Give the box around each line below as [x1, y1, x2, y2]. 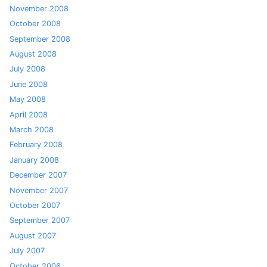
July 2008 [10, 64, 45, 74]
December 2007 [10, 170, 67, 180]
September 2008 [10, 34, 70, 44]
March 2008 [10, 125, 54, 134]
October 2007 [10, 200, 60, 210]
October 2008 [10, 19, 61, 29]
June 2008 [10, 79, 48, 89]
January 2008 [10, 155, 59, 164]
